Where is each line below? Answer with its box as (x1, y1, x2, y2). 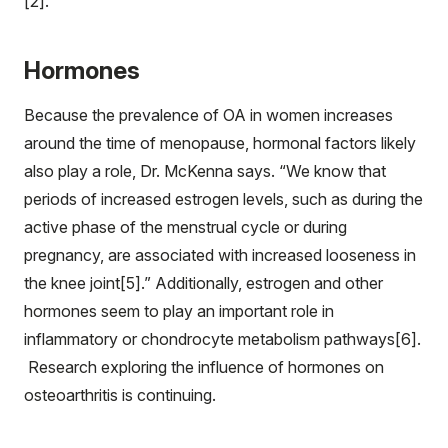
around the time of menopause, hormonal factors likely (24, 132, 416, 153)
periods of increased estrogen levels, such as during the (24, 188, 423, 209)
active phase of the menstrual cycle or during (24, 216, 347, 237)
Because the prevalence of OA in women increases (24, 104, 393, 125)
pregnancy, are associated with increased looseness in (24, 244, 416, 265)
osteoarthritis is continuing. (24, 384, 216, 405)
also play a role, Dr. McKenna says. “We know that (24, 160, 386, 181)
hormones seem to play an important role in (24, 300, 334, 321)
